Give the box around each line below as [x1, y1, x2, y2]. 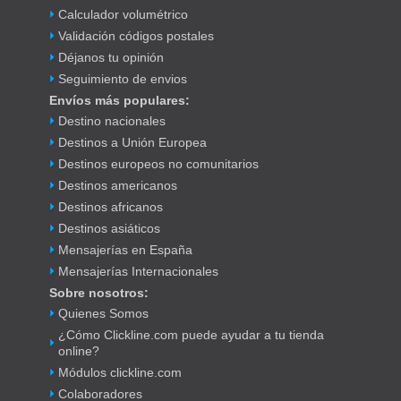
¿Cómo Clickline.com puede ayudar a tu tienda [58, 328, 324, 342]
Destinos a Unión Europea [58, 135, 207, 149]
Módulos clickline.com [58, 365, 182, 380]
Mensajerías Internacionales [58, 264, 218, 278]
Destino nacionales [58, 114, 166, 128]
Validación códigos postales [58, 29, 214, 43]
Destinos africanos [58, 200, 163, 214]
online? [58, 344, 99, 358]
